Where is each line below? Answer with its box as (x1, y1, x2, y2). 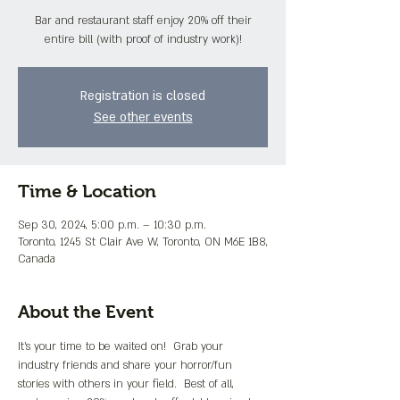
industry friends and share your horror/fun (18, 358, 236, 372)
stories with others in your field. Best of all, (18, 377, 237, 391)
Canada (18, 252, 55, 266)
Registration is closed (80, 87, 205, 104)
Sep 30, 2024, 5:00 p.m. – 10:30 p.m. (18, 218, 206, 232)
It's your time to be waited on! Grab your (18, 339, 227, 354)
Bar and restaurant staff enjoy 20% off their (34, 13, 252, 28)
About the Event (18, 302, 154, 321)
